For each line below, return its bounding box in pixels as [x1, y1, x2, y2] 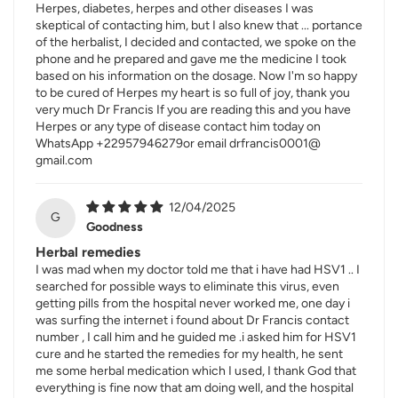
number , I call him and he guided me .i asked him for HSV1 [36, 329, 356, 345]
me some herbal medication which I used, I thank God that [36, 362, 356, 378]
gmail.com [36, 152, 92, 168]
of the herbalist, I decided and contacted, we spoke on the [36, 34, 356, 50]
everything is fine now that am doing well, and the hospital [36, 379, 354, 395]
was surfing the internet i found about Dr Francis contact [36, 312, 349, 328]
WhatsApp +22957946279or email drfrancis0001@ [36, 135, 321, 151]
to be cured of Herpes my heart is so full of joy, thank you [36, 84, 350, 100]
